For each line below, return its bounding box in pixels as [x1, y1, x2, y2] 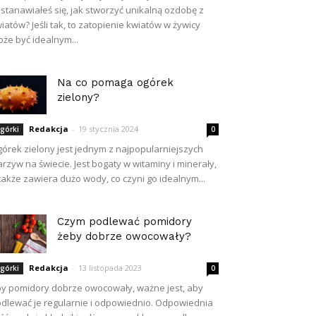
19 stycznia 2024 [78, 123, 138, 134]
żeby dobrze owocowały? [57, 230, 191, 243]
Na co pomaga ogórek [57, 76, 174, 89]
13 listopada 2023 [78, 262, 142, 273]
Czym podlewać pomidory [57, 215, 192, 228]
